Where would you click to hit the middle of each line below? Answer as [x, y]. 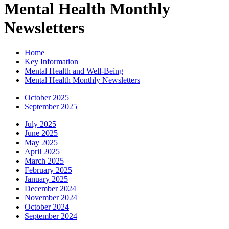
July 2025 [40, 124]
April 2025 [42, 152]
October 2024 [47, 207]
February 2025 [48, 170]
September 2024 [51, 216]
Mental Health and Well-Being [74, 71]
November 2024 [51, 198]
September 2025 [51, 107]
